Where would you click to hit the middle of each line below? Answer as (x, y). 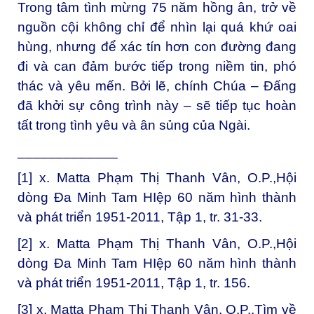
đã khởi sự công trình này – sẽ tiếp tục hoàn (157, 105)
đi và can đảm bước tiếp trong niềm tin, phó (157, 66)
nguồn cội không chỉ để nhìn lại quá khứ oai (157, 27)
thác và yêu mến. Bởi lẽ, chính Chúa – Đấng (157, 86)
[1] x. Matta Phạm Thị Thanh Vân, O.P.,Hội (157, 178)
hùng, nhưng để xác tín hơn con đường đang (157, 46)
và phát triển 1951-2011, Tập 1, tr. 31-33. (140, 217)
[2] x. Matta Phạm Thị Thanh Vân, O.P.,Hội (157, 243)
